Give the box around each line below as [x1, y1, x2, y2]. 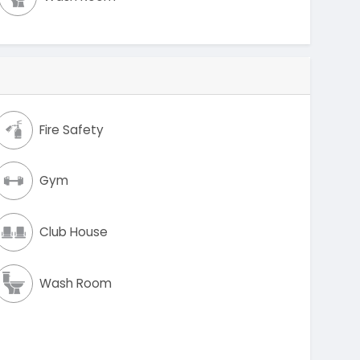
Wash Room [39, 274, 112, 292]
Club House [39, 223, 108, 240]
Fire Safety [39, 121, 104, 138]
